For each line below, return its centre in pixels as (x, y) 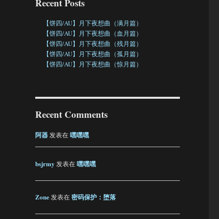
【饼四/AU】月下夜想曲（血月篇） (93, 33)
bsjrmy (45, 163)
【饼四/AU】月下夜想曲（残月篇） (93, 44)
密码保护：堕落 (93, 197)
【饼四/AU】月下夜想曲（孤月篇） (93, 54)
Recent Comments (71, 114)
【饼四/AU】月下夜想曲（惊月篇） (93, 64)
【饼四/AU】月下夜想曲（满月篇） (93, 23)
